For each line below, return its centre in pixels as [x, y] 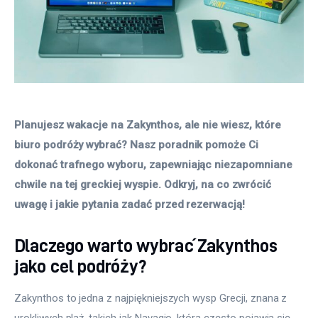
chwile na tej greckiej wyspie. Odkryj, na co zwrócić [144, 185]
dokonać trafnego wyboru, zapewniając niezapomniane [155, 165]
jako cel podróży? [81, 266]
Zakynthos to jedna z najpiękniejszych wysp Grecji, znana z [152, 298]
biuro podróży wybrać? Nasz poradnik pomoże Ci [138, 145]
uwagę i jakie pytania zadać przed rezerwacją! [130, 205]
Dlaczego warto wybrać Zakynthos [146, 246]
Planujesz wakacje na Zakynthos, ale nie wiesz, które [149, 125]
